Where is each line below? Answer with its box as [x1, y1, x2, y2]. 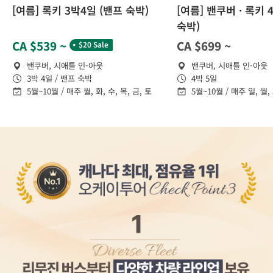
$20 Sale [79, 39, 108, 50]
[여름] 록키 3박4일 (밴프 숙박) [12, 2, 149, 18]
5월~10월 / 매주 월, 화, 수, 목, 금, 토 [27, 85, 152, 97]
